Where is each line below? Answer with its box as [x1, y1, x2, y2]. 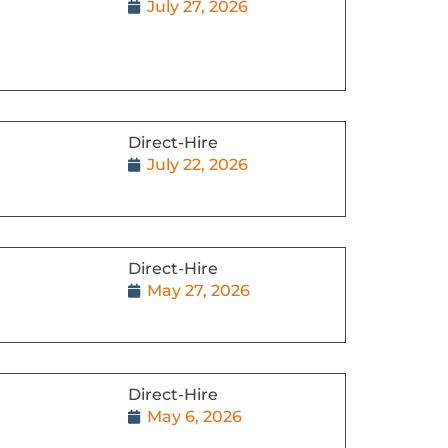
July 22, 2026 [146, 154, 248, 174]
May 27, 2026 [146, 280, 250, 300]
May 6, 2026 [146, 406, 242, 426]
